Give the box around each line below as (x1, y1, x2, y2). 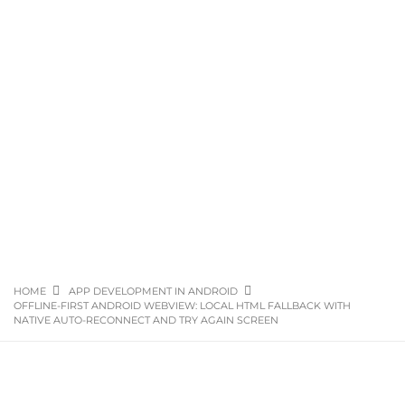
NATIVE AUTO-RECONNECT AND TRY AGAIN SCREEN (14, 314, 278, 326)
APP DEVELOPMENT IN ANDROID (69, 285, 238, 297)
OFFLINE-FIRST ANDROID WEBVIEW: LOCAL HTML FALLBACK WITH (14, 299, 351, 312)
